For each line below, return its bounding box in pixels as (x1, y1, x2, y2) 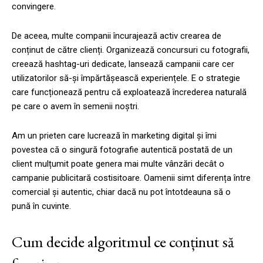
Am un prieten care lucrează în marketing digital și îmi (12, 130, 217, 141)
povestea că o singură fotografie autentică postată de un (12, 144, 232, 155)
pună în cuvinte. (12, 200, 71, 211)
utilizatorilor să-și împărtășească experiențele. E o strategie (12, 72, 240, 83)
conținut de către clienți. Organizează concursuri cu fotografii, (12, 44, 249, 55)
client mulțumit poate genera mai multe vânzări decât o (12, 158, 224, 169)
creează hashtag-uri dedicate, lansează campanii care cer (12, 58, 234, 69)
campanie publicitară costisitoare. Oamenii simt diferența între (12, 172, 251, 183)
